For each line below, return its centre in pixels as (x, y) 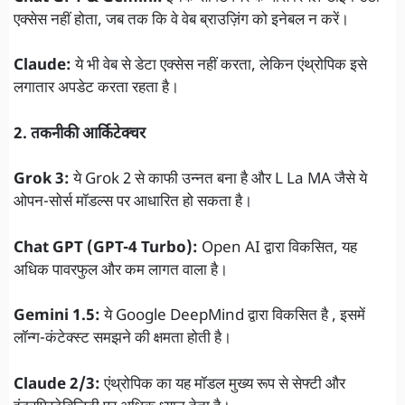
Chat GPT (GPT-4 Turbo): (106, 248)
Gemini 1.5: (57, 317)
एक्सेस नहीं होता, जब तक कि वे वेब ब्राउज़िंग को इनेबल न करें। (181, 20)
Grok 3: (42, 180)
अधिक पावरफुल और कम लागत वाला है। (121, 271)
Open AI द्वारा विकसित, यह (278, 248)
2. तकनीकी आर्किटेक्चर (80, 134)
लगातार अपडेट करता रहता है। (96, 89)
